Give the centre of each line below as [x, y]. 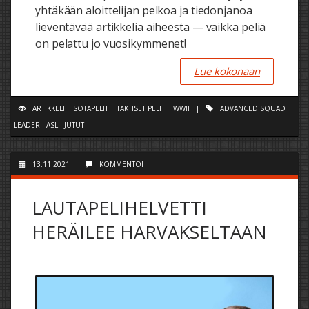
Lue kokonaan [227, 71]
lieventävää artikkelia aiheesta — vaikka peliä [151, 27]
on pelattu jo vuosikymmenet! [111, 44]
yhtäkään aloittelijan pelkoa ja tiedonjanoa [144, 11]
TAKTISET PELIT [141, 109]
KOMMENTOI [121, 165]
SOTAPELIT [91, 109]
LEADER [27, 125]
